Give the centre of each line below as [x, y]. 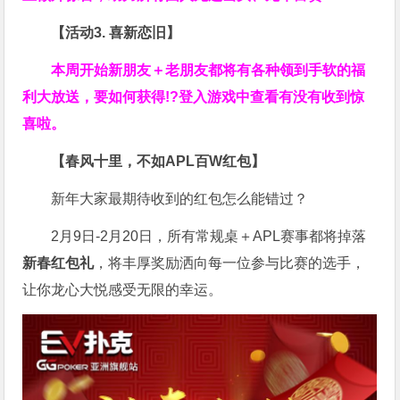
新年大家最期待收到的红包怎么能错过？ [180, 198]
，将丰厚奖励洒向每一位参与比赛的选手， [230, 262]
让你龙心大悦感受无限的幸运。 [123, 289]
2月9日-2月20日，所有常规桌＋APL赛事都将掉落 [209, 236]
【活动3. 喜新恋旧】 [116, 32]
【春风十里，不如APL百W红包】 [158, 161]
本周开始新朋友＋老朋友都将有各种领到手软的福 [208, 70]
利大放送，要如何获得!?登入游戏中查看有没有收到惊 [194, 96]
